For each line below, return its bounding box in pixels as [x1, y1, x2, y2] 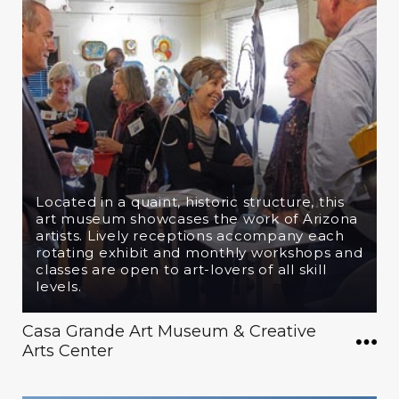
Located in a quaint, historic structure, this [36, 193, 345, 210]
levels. [36, 278, 82, 295]
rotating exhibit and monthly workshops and [36, 244, 363, 261]
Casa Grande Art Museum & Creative [22, 322, 316, 341]
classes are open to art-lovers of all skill [36, 261, 327, 278]
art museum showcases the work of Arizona [36, 210, 358, 227]
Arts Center [22, 341, 113, 361]
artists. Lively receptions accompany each [36, 227, 345, 244]
